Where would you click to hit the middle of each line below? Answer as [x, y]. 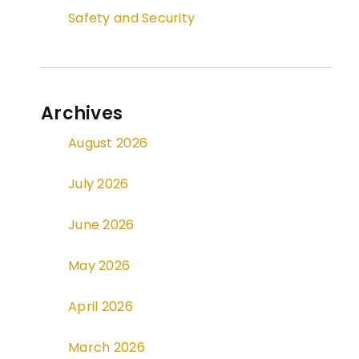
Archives [82, 114]
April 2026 [101, 307]
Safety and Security [132, 18]
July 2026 [99, 184]
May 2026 [99, 266]
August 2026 [108, 143]
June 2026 [101, 225]
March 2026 [107, 348]
